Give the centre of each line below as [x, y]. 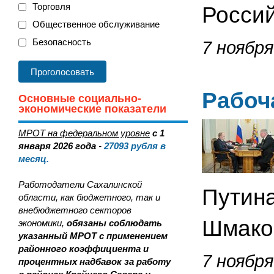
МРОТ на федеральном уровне [84, 133]
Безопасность [62, 42]
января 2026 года [57, 146]
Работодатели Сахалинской [80, 184]
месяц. [34, 159]
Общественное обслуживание [96, 24]
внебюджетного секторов [75, 210]
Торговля [51, 6]
